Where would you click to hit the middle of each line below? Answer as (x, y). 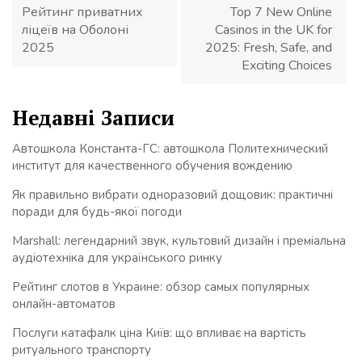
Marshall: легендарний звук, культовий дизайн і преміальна (179, 240)
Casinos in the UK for (274, 30)
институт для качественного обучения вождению (152, 165)
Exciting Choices (287, 66)
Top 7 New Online (281, 13)
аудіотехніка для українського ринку (117, 257)
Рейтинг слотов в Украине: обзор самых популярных (161, 286)
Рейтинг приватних (82, 13)
